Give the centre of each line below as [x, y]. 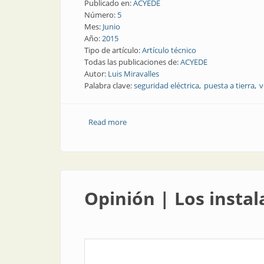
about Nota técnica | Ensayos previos [192, 122]
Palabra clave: [109, 85]
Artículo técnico [169, 50]
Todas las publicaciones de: [132, 62]
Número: [101, 15]
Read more [107, 122]
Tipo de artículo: [113, 50]
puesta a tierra [229, 85]
